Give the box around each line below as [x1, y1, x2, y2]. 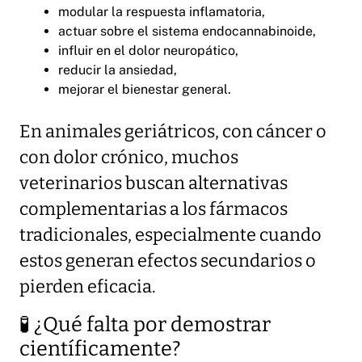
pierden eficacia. [19, 276, 156, 297]
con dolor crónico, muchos [19, 146, 238, 168]
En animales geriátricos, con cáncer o [19, 120, 326, 142]
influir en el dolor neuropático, [58, 42, 238, 58]
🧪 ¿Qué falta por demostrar [19, 311, 271, 337]
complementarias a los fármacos [19, 198, 288, 220]
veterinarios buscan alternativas [19, 172, 288, 194]
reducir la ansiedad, [58, 61, 177, 78]
